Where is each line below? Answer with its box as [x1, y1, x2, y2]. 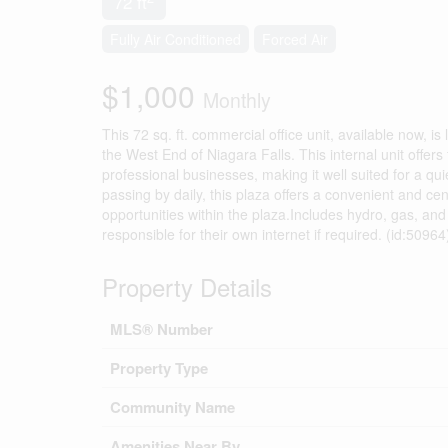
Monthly [203, 86, 271, 114]
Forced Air [262, 29, 328, 49]
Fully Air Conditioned [110, 29, 241, 49]
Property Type [110, 357, 208, 379]
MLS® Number [110, 318, 213, 340]
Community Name [110, 396, 235, 418]
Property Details [102, 269, 272, 304]
